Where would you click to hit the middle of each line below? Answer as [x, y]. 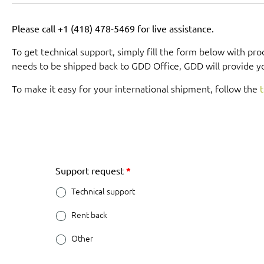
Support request [91, 171]
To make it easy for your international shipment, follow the [136, 89]
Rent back [89, 215]
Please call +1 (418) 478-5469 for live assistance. [113, 29]
